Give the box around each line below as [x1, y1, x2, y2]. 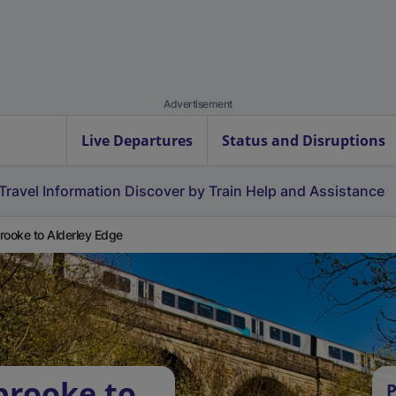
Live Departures [81, 131, 193, 150]
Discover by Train [125, 182, 242, 200]
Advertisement [164, 97, 232, 110]
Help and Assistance [246, 182, 385, 200]
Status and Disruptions [222, 131, 385, 150]
